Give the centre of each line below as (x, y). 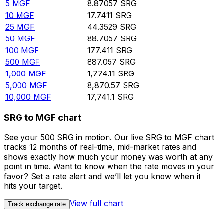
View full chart (96, 204)
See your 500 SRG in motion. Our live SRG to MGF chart (109, 137)
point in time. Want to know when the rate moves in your (109, 167)
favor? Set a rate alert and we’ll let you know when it (102, 176)
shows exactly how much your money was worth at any (108, 157)
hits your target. (33, 186)
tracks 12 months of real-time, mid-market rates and (100, 147)
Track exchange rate (37, 204)
